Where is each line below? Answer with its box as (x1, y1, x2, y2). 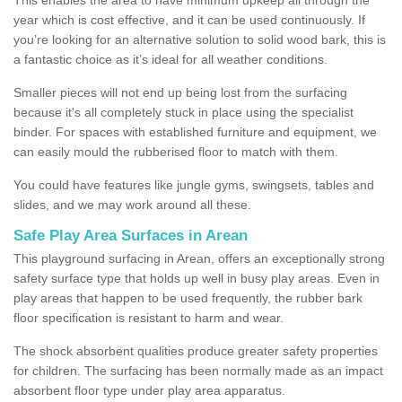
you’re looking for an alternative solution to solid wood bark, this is (13, 31, 386, 47)
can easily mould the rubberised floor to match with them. (13, 144, 338, 159)
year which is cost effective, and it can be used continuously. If (13, 12, 365, 27)
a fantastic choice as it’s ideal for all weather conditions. (13, 51, 328, 66)
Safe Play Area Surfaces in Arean (13, 226, 248, 244)
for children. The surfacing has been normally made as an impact (13, 363, 383, 378)
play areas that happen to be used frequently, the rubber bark (13, 290, 363, 305)
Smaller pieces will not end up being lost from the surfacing (13, 84, 347, 100)
